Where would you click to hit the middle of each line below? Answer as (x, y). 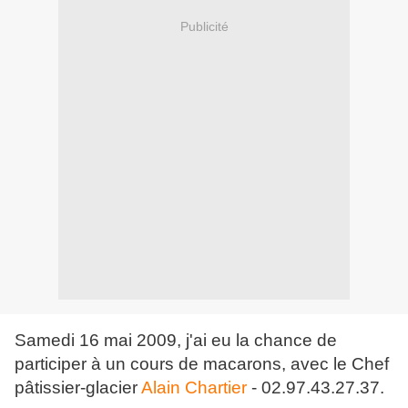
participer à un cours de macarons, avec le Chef (202, 364)
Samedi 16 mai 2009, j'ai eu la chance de (176, 341)
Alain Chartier (194, 388)
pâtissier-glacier (78, 388)
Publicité (204, 26)
